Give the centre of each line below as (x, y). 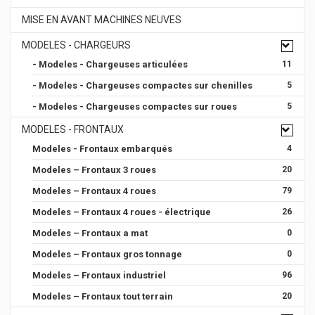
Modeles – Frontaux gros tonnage (107, 255)
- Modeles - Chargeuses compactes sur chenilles (142, 86)
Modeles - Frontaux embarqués (102, 149)
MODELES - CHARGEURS (76, 45)
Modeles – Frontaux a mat (90, 233)
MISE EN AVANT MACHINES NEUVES (102, 20)
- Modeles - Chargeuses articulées (110, 65)
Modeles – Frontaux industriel (99, 276)
